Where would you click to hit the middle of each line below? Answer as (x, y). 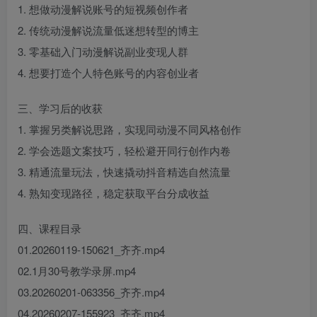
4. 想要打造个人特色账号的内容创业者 (108, 73)
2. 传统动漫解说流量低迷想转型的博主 (108, 30)
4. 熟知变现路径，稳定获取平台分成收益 (114, 193)
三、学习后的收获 (60, 108)
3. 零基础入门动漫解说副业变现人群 (103, 51)
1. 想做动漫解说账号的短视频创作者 (103, 9)
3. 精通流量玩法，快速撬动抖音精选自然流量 (124, 172)
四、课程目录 (50, 228)
